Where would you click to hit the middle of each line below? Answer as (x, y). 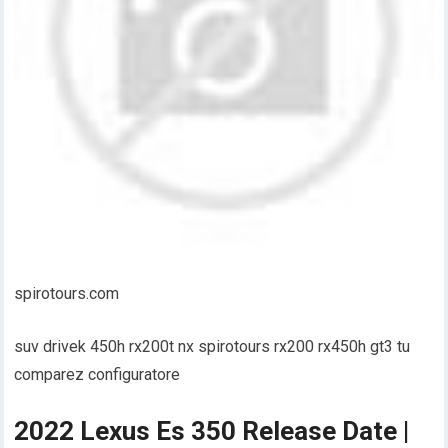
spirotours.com (67, 294)
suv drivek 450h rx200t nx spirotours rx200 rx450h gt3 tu (212, 347)
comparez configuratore (97, 375)
